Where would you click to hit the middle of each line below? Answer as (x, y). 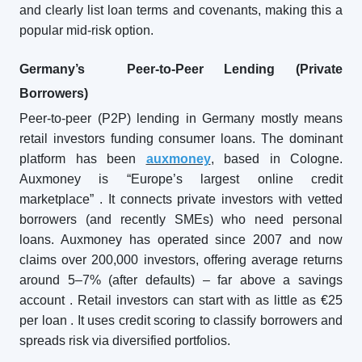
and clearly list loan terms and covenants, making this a (181, 10)
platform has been (83, 159)
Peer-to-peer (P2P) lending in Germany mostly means (181, 118)
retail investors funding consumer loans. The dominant (181, 139)
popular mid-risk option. (86, 30)
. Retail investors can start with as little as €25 (206, 300)
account (42, 300)
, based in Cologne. (276, 159)
